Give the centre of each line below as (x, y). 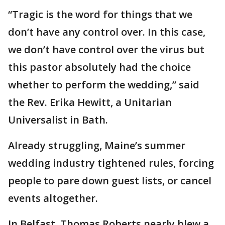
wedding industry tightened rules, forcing (111, 163)
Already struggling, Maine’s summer (97, 145)
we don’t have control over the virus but (106, 49)
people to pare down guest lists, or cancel (110, 180)
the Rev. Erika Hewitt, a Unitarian (90, 102)
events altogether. (53, 198)
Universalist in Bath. (58, 120)
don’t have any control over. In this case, (107, 32)
